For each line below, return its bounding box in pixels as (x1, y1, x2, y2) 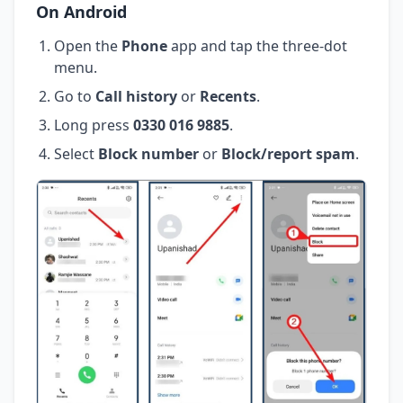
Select (54, 143, 98, 164)
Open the (54, 35, 121, 56)
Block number (98, 143, 199, 164)
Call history (95, 85, 177, 106)
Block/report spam (221, 143, 355, 164)
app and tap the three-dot (167, 35, 347, 56)
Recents (200, 85, 256, 106)
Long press (54, 114, 133, 135)
